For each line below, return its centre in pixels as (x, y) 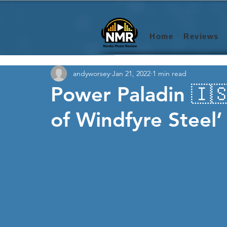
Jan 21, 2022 (131, 73)
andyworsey (91, 73)
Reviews (201, 36)
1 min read (169, 73)
